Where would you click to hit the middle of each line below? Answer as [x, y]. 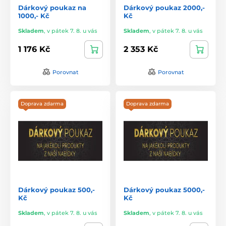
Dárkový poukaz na [52, 7]
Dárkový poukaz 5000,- [164, 189]
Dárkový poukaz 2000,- [164, 7]
